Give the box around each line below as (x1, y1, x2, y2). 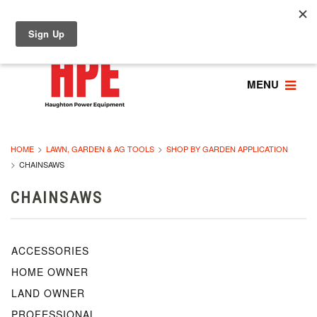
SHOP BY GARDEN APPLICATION (166, 143, 288, 154)
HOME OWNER (11, 265, 88, 279)
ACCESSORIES (11, 243, 89, 258)
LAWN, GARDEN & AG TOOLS (46, 143, 154, 154)
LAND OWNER (11, 286, 85, 300)
